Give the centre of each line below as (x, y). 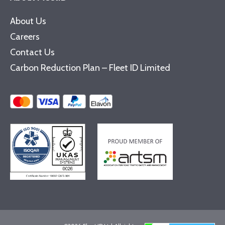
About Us (28, 21)
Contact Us (32, 52)
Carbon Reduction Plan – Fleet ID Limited (90, 68)
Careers (25, 36)
